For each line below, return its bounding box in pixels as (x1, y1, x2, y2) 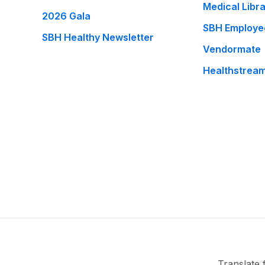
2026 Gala (42, 10, 91, 22)
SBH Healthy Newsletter (42, 31, 154, 43)
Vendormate (203, 43, 261, 55)
